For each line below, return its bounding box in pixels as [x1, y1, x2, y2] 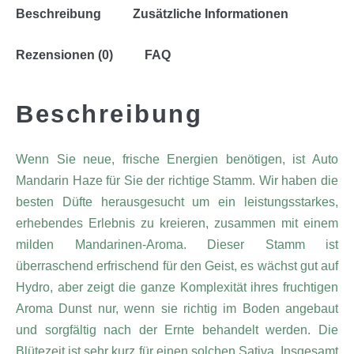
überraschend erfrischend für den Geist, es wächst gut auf [16, 258, 338, 273]
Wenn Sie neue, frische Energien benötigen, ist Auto [16, 152, 338, 166]
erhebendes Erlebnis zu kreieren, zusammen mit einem [16, 216, 338, 230]
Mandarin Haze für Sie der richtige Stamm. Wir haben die [16, 173, 338, 187]
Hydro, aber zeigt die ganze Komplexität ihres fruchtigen [16, 280, 338, 294]
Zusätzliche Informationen [133, 6, 288, 21]
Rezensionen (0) [16, 47, 113, 62]
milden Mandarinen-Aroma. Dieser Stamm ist [16, 237, 338, 251]
